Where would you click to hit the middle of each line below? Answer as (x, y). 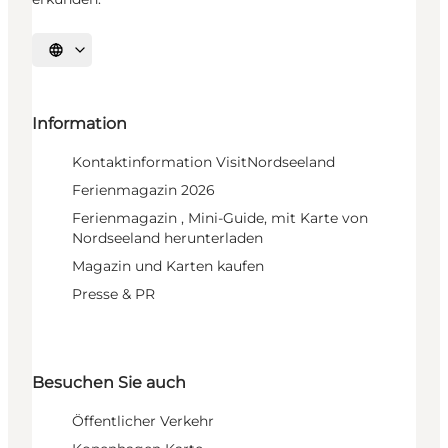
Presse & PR (113, 294)
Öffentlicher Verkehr (143, 421)
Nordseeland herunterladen (167, 238)
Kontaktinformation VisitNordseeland (203, 162)
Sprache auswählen (110, 56)
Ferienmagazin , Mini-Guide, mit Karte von (220, 218)
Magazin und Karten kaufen (168, 266)
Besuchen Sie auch (109, 383)
